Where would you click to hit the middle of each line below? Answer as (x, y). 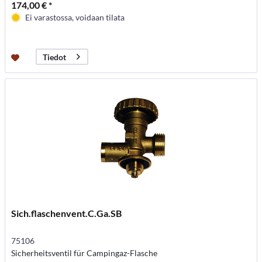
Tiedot (55, 57)
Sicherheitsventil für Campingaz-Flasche (85, 253)
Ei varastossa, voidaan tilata (75, 18)
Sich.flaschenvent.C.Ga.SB (67, 213)
